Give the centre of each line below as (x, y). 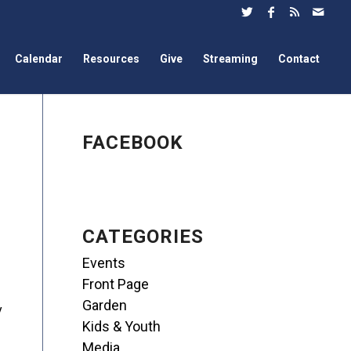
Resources (112, 59)
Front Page (116, 284)
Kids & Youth (122, 326)
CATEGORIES (143, 237)
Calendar (39, 59)
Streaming (231, 59)
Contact (299, 59)
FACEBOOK (133, 143)
